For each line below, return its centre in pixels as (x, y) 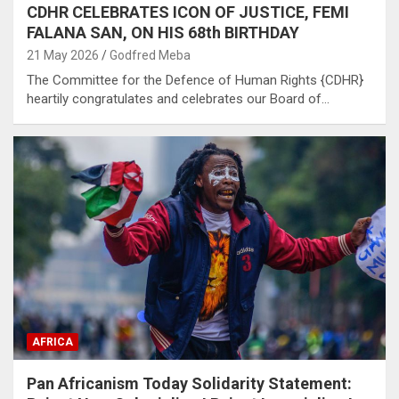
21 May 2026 (63, 56)
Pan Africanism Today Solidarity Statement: (189, 384)
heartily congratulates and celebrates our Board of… (178, 99)
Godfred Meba (150, 56)
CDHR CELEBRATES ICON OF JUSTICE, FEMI (188, 12)
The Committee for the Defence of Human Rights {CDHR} (195, 81)
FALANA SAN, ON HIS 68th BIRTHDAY (163, 33)
